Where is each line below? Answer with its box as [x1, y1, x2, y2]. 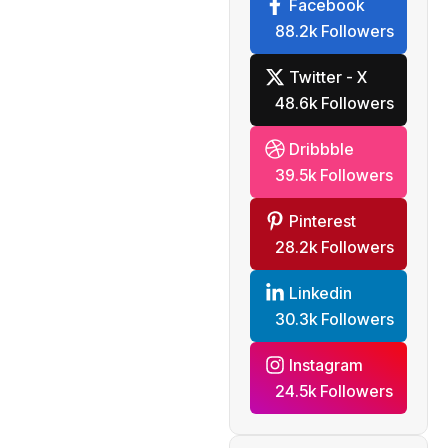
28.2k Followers [274, 237, 394, 258]
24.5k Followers [274, 381, 393, 402]
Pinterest [288, 211, 356, 232]
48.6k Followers [274, 93, 394, 114]
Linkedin [288, 283, 352, 304]
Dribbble [288, 139, 354, 160]
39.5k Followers [274, 165, 393, 186]
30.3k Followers [274, 309, 394, 330]
